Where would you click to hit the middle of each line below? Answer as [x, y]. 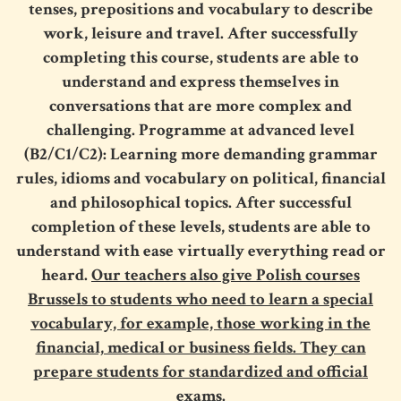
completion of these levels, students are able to [200, 226]
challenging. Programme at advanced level [200, 130]
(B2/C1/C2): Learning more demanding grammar [200, 154]
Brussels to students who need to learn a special [200, 299]
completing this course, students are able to [200, 57]
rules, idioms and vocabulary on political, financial [200, 178]
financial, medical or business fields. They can [200, 347]
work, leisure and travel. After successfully [200, 33]
